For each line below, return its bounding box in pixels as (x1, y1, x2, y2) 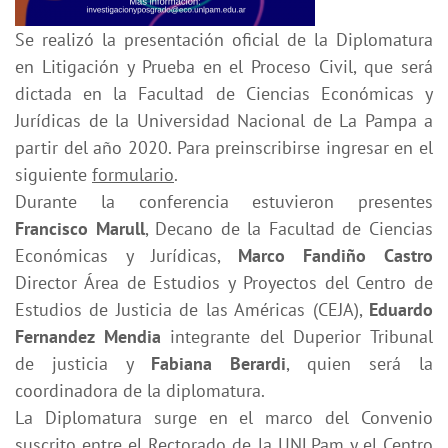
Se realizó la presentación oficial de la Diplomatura (15, 27, 433, 51)
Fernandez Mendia (15, 324, 161, 348)
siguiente (15, 162, 92, 186)
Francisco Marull (15, 216, 145, 240)
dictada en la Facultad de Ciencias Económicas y (15, 81, 433, 105)
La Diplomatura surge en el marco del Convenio (15, 405, 433, 429)
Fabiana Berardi (151, 351, 286, 375)
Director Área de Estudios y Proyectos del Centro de (15, 270, 433, 294)
